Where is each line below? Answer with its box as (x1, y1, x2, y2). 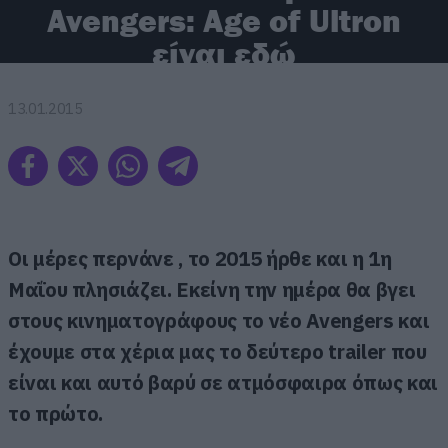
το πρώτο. (8, 399, 104, 427)
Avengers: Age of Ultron (46, 2, 401, 39)
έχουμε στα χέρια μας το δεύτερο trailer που (8, 337, 427, 365)
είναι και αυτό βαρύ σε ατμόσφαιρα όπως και (8, 368, 439, 396)
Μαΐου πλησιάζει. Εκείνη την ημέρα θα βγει (8, 275, 416, 303)
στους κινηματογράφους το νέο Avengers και (8, 306, 430, 334)
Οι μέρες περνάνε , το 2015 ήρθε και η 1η (8, 244, 392, 272)
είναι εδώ (152, 35, 296, 72)
